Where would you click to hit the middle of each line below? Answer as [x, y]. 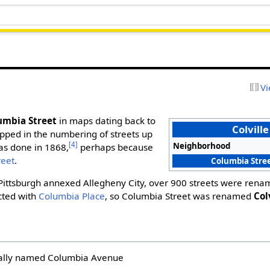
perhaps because [116, 147]
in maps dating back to [106, 120]
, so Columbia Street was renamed [180, 196]
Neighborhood [202, 146]
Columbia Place [72, 196]
